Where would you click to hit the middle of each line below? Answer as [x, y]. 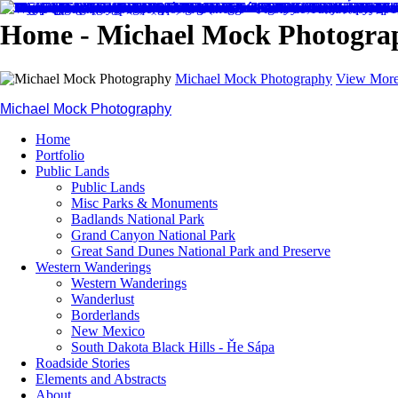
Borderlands [105, 314]
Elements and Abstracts [101, 378]
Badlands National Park [138, 219]
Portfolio [60, 155]
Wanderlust [103, 298]
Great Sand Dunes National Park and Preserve [201, 251]
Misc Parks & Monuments [144, 203]
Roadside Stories [83, 362]
